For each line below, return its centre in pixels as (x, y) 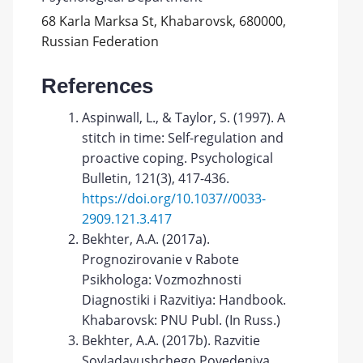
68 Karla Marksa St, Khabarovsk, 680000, (164, 21)
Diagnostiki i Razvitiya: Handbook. (184, 300)
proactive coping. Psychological (178, 158)
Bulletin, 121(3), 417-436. (156, 178)
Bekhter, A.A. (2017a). (146, 239)
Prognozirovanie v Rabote (161, 259)
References (98, 86)
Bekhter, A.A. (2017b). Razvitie (171, 340)
